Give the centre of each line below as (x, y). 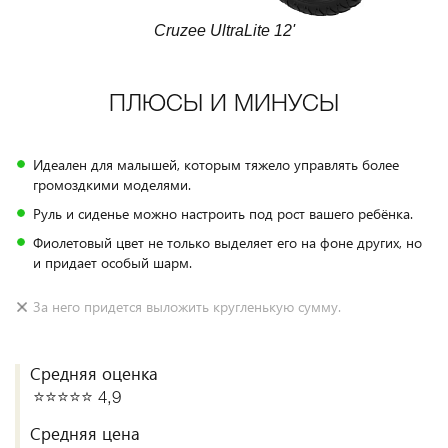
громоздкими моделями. (112, 184)
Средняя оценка (94, 373)
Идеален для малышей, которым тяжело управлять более (216, 164)
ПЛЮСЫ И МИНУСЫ (224, 105)
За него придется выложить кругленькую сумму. (187, 306)
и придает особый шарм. (112, 262)
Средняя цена (85, 433)
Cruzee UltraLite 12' (224, 30)
